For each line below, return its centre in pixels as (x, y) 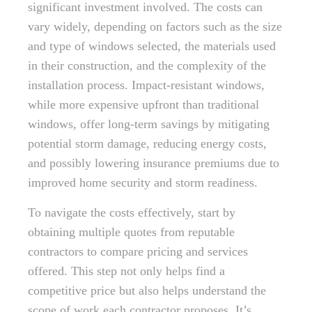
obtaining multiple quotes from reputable (131, 232)
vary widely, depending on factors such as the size (155, 26)
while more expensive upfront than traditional (143, 104)
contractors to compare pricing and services (138, 251)
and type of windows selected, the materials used (152, 46)
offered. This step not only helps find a (126, 271)
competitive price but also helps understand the (147, 290)
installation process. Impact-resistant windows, (146, 85)
